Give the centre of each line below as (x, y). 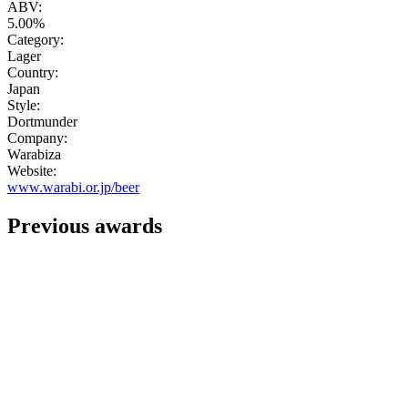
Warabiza (34, 155)
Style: (24, 106)
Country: (33, 73)
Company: (37, 138)
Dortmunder (42, 122)
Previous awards (85, 226)
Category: (36, 40)
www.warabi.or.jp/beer (73, 188)
